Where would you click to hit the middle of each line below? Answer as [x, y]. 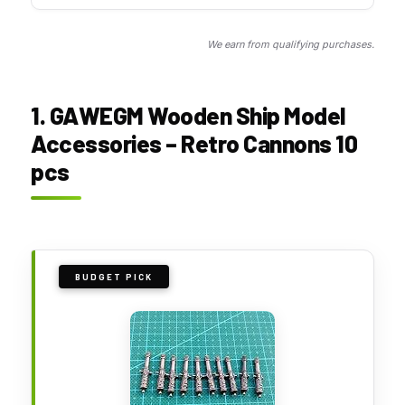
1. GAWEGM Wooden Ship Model [188, 115]
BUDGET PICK [114, 276]
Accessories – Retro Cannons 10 [194, 143]
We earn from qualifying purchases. [291, 44]
